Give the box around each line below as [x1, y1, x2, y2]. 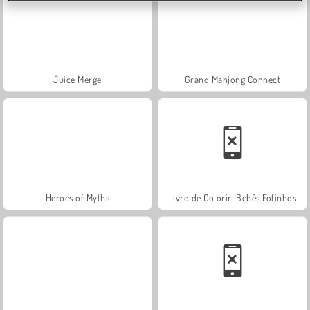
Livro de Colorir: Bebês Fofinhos [168, 191, 297, 203]
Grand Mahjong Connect [184, 73, 281, 85]
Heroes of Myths [45, 191, 110, 203]
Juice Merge [53, 73, 102, 85]
